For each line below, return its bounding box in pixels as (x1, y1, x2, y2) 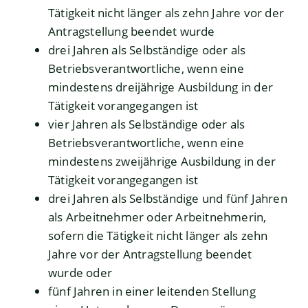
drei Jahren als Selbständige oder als (48, 42, 246, 58)
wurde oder (48, 265, 112, 281)
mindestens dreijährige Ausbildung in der (48, 79, 274, 96)
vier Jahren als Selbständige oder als (48, 116, 245, 133)
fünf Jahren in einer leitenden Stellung (48, 283, 256, 300)
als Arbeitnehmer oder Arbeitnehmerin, (48, 209, 267, 225)
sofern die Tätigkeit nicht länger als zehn (48, 228, 268, 244)
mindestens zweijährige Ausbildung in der (48, 153, 276, 170)
